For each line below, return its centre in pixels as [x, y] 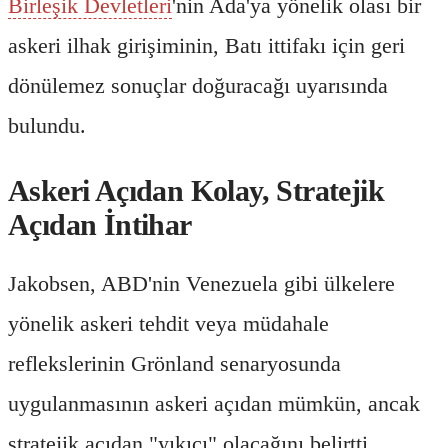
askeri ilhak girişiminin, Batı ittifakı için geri [206, 45]
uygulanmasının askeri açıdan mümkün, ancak [214, 403]
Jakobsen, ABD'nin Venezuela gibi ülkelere [201, 283]
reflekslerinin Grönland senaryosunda [174, 363]
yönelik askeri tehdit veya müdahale [168, 323]
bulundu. [47, 125]
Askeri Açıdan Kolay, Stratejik [196, 190]
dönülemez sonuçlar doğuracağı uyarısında [198, 85]
